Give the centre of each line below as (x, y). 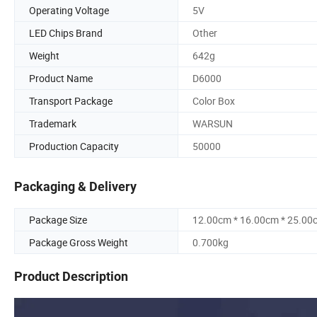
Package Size (58, 220)
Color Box (214, 100)
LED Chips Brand (66, 33)
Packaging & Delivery (75, 187)
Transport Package (71, 100)
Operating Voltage (69, 10)
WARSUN (213, 123)
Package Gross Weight (79, 243)
